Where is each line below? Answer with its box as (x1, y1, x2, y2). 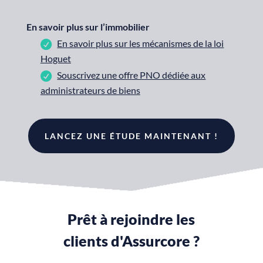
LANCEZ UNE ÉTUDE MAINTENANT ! (44, 131, 218, 141)
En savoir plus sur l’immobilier (26, 21, 150, 33)
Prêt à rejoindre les (68, 210, 195, 228)
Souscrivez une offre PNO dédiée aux (57, 69, 206, 81)
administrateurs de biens (40, 85, 140, 96)
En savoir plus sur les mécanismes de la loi (57, 38, 224, 49)
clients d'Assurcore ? (63, 232, 200, 250)
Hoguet (40, 53, 71, 65)
